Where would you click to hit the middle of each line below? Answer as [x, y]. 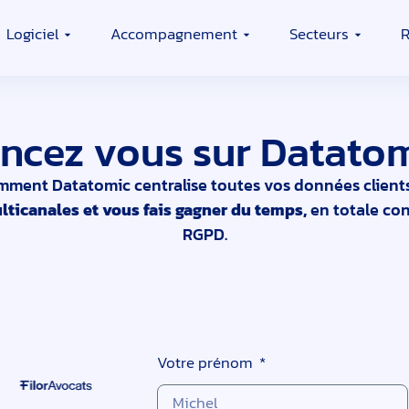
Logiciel [32, 34]
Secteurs [319, 34]
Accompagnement [174, 34]
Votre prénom [206, 363]
